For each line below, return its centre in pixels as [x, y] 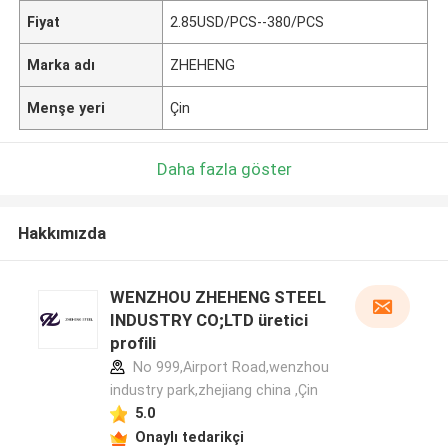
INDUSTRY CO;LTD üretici [208, 320]
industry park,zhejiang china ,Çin [213, 390]
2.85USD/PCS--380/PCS [247, 21]
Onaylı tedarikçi [189, 436]
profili [132, 343]
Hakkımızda [61, 233]
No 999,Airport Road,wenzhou [228, 367]
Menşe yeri [66, 107]
